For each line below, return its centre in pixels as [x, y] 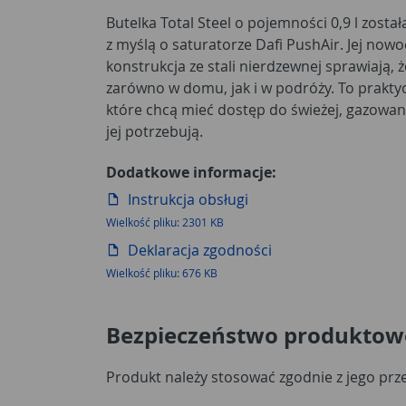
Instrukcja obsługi [188, 199]
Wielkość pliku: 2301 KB [165, 222]
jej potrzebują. [155, 131]
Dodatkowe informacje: [191, 172]
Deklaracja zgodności [200, 250]
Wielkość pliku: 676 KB [162, 272]
